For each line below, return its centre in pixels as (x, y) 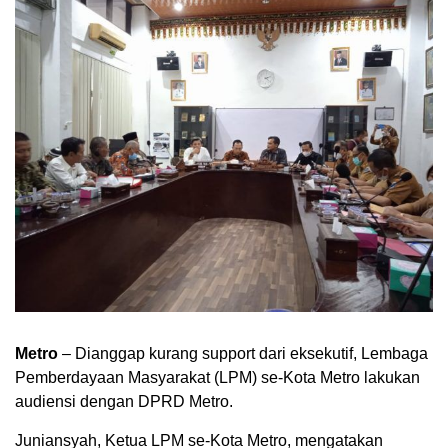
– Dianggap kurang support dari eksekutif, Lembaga (243, 354)
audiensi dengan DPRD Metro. (124, 402)
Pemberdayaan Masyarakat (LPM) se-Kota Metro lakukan (217, 378)
